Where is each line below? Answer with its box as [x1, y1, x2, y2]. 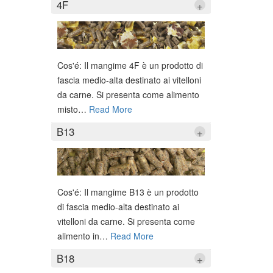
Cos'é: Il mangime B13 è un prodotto [57, 186, 199, 199]
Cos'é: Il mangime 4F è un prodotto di [57, 58, 203, 71]
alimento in [57, 230, 99, 243]
